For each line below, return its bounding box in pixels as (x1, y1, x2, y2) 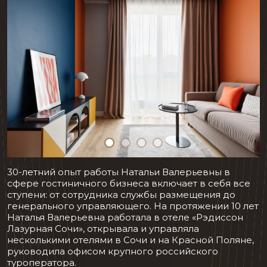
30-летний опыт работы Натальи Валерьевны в (7, 166, 230, 178)
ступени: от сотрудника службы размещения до (7, 188, 235, 200)
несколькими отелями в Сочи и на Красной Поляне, (7, 234, 254, 246)
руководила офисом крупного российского (7, 245, 218, 257)
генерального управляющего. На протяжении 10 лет (7, 200, 259, 212)
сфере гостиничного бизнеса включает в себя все (7, 177, 250, 189)
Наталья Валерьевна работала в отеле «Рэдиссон (7, 211, 243, 223)
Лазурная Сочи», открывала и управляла (7, 222, 199, 234)
